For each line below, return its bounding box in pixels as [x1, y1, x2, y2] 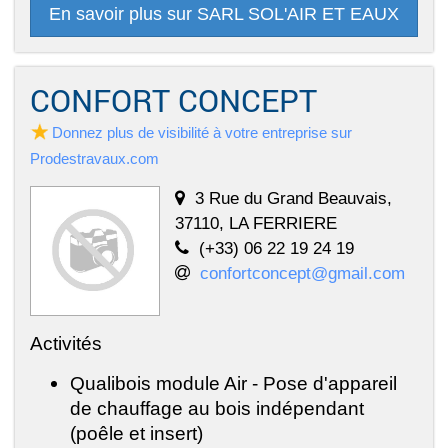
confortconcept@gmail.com [200, 263, 405, 284]
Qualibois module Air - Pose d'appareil [70, 372, 397, 395]
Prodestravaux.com [30, 150, 159, 168]
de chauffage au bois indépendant [70, 397, 364, 420]
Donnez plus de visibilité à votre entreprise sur [52, 124, 352, 142]
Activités [30, 332, 102, 355]
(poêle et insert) [70, 422, 203, 445]
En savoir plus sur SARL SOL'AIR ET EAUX [49, 4, 399, 25]
